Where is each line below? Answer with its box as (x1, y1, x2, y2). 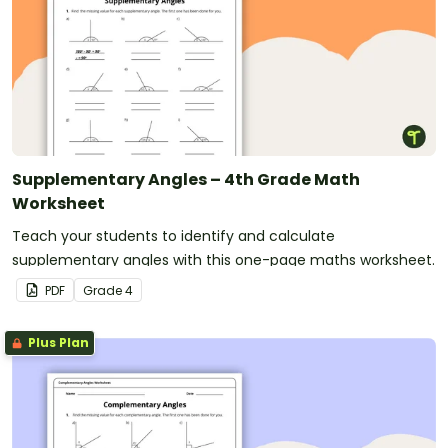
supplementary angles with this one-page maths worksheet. (12, 249, 435, 270)
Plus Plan (25, 333, 89, 351)
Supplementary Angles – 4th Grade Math (12, 167, 360, 191)
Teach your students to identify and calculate (12, 225, 335, 246)
